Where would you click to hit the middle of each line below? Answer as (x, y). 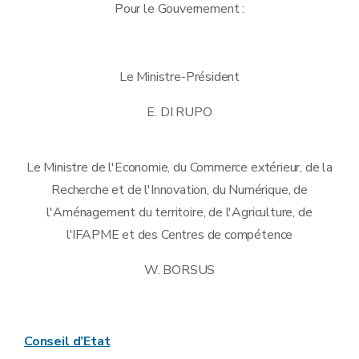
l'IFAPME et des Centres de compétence (179, 235)
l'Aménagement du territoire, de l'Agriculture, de (179, 213)
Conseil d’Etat (67, 342)
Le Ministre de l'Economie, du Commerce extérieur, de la (179, 168)
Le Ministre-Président (179, 77)
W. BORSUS (179, 270)
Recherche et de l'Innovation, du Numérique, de (179, 190)
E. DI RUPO (179, 113)
